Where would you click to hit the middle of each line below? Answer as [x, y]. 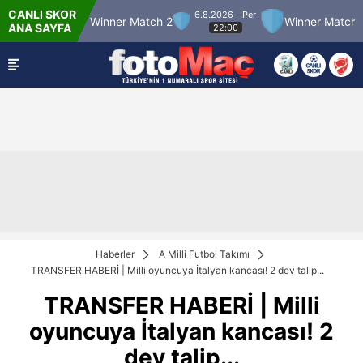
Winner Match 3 [252, 21]
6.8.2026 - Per [151, 15]
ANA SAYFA [40, 28]
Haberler [115, 254]
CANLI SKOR [42, 14]
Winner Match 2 [57, 21]
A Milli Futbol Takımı [204, 254]
